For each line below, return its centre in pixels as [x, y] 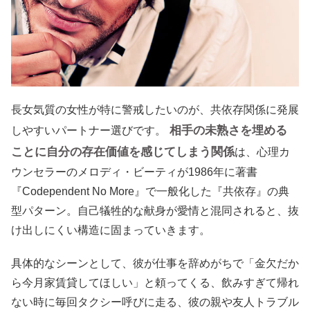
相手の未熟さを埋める [229, 130]
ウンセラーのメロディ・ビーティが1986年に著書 [134, 172]
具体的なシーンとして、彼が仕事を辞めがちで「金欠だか [155, 263]
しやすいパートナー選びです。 [89, 130]
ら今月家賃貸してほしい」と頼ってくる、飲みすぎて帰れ [155, 282]
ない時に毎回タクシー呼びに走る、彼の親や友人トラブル [155, 302]
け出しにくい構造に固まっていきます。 [111, 230]
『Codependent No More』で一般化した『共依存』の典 [150, 191]
